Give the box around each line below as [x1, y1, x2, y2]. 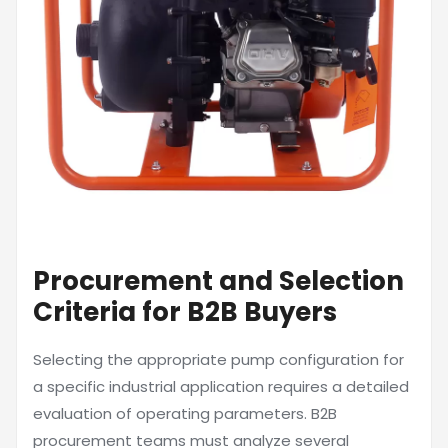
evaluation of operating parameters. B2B [33, 403, 337, 424]
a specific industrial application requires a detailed [33, 376, 409, 397]
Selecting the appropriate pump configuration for [33, 349, 404, 370]
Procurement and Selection [33, 263, 404, 299]
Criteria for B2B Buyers [33, 294, 337, 330]
